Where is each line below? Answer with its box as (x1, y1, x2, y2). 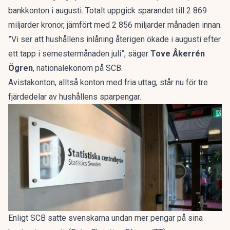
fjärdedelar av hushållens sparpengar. (8, 92, 141, 102)
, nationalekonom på (33, 63, 106, 73)
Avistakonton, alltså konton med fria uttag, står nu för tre (8, 78, 208, 87)
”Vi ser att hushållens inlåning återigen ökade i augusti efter (8, 34, 221, 44)
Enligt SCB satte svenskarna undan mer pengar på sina (8, 213, 203, 223)
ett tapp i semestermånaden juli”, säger (8, 49, 150, 59)
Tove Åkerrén (150, 49, 205, 59)
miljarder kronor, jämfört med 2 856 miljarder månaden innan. (8, 20, 222, 30)
